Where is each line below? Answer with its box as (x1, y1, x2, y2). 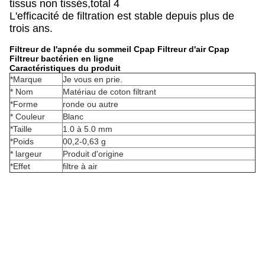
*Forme (10, 99, 38, 109)
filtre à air (63, 161, 98, 171)
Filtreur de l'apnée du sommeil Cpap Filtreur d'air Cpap (9, 44, 230, 54)
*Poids (10, 137, 34, 146)
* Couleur (10, 112, 45, 121)
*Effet (10, 161, 30, 171)
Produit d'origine (63, 149, 124, 159)
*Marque (10, 75, 42, 84)
